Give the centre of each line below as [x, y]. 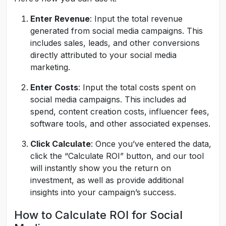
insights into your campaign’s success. [103, 192]
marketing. [50, 67]
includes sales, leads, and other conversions [115, 43]
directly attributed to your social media [103, 55]
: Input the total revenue [136, 19]
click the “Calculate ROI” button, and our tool [117, 156]
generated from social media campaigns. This [117, 31]
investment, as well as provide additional [107, 180]
